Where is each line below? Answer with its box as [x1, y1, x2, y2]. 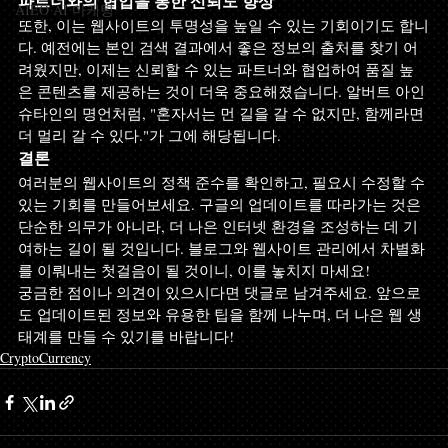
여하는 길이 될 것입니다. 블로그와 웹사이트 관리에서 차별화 [18, 238, 425, 258]
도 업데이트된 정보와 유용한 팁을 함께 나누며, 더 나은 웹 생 [18, 304, 422, 324]
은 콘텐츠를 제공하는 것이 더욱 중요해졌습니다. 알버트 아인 [18, 81, 425, 101]
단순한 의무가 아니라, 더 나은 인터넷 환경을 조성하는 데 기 [18, 216, 418, 236]
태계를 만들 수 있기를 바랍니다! [18, 326, 234, 346]
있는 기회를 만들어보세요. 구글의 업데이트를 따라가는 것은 [18, 194, 425, 214]
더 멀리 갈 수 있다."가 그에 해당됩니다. [18, 125, 281, 145]
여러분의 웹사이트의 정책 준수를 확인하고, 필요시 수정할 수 [18, 172, 429, 192]
